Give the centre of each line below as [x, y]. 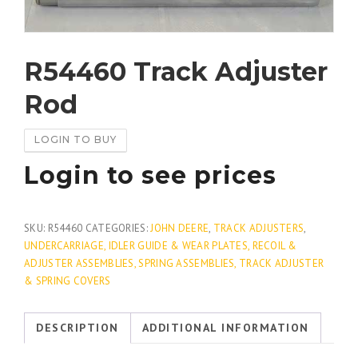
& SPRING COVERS [68, 280]
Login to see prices [150, 175]
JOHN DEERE [180, 228]
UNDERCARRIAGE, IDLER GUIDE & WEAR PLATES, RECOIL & [160, 245]
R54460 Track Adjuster [176, 71]
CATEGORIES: [118, 228]
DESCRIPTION [78, 327]
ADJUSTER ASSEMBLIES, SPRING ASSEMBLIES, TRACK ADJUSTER [174, 263]
